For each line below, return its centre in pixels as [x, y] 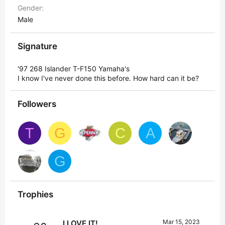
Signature [37, 46]
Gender [30, 8]
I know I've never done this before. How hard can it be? [108, 78]
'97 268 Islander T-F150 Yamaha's [74, 68]
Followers [37, 104]
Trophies [35, 195]
